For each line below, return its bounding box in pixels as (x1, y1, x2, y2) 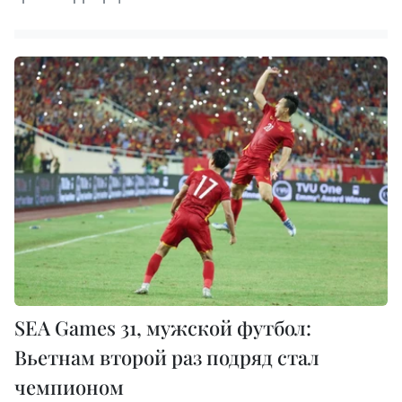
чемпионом (14, 372, 124, 400)
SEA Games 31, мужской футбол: (14, 313, 311, 341)
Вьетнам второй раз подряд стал (14, 343, 319, 371)
